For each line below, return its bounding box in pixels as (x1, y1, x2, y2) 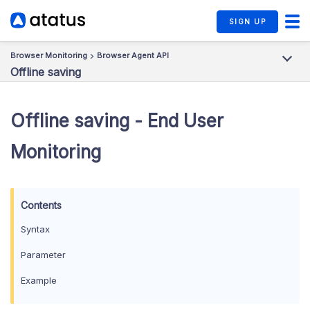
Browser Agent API (95, 51, 169, 60)
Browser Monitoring (10, 51, 87, 60)
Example (21, 275, 57, 286)
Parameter (21, 249, 66, 260)
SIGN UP (228, 17, 266, 26)
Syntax (21, 224, 50, 235)
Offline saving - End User (10, 110, 224, 131)
